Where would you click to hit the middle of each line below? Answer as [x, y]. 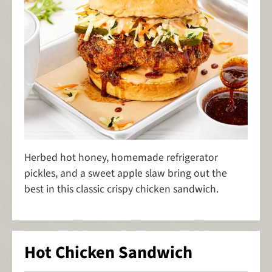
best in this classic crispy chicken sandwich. [123, 189]
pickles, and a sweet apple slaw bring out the [126, 174]
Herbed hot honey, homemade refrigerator [121, 158]
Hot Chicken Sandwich [108, 253]
